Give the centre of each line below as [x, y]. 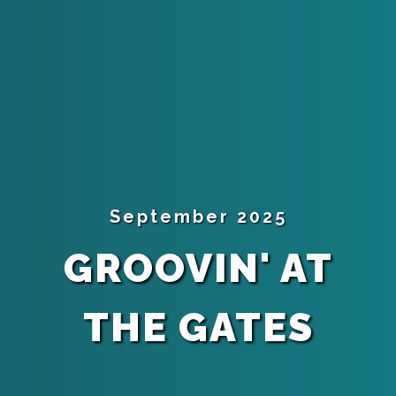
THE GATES [198, 327]
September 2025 [198, 216]
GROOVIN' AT [198, 267]
